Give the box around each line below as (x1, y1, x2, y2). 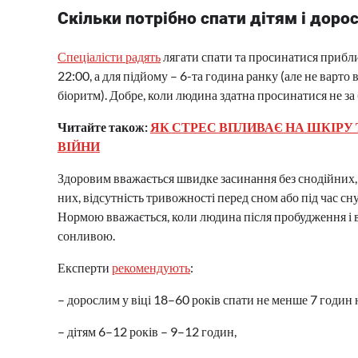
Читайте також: (58, 119, 150, 135)
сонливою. (58, 228, 115, 244)
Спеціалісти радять (58, 49, 161, 65)
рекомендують (112, 260, 190, 276)
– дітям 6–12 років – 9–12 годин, (58, 324, 237, 340)
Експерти (58, 260, 112, 276)
